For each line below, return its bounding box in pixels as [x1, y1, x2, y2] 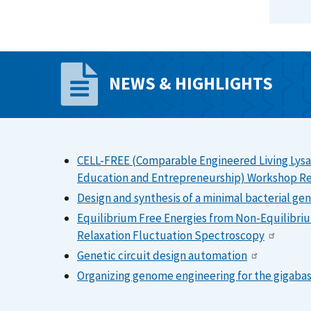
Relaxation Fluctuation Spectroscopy [77, 227, 264, 243]
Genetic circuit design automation [77, 248, 247, 264]
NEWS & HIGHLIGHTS [108, 72, 273, 94]
